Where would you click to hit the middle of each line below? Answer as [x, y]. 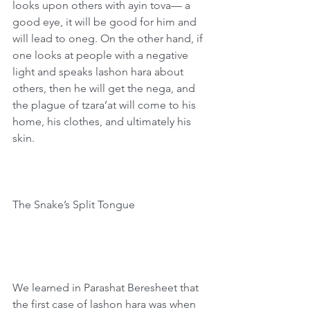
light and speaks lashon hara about [99, 72]
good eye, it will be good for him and [106, 22]
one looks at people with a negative [102, 55]
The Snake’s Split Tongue [74, 204]
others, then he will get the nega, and [105, 88]
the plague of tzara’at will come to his [106, 105]
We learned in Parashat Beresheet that [107, 288]
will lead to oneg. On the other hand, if [109, 38]
